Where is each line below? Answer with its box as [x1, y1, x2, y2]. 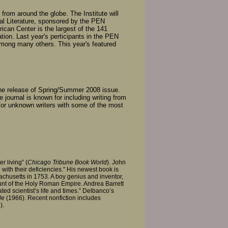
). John [107, 158, 126, 166]
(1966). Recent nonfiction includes [5, 194, 101, 202]
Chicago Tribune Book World [27, 158, 107, 166]
